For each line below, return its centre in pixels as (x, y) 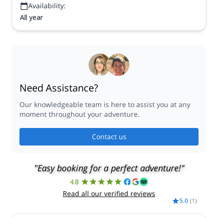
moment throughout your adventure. (80, 114)
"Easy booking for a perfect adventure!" (109, 168)
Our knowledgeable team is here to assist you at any (105, 104)
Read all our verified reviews (109, 193)
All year (31, 17)
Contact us (109, 136)
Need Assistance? (59, 88)
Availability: (47, 6)
